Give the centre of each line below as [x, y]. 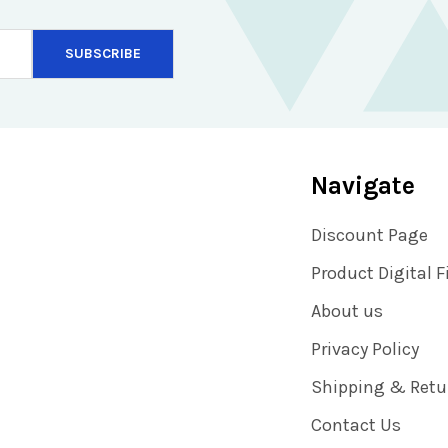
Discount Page [369, 234]
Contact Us [355, 424]
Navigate [362, 185]
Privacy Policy [364, 348]
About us [346, 310]
